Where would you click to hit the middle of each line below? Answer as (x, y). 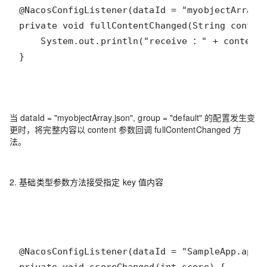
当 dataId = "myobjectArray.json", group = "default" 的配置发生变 (132, 117)
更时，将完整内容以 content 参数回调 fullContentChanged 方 (126, 129)
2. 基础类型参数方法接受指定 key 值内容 (87, 182)
